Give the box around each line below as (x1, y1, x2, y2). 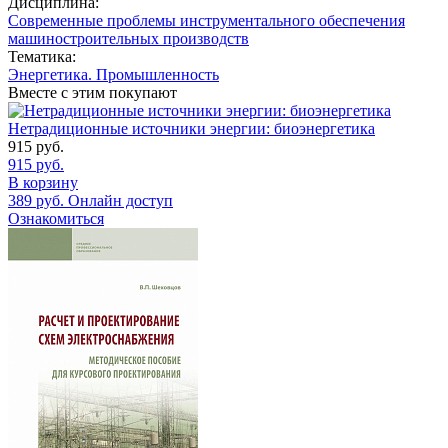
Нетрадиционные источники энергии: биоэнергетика (8, 119, 375, 137)
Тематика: (8, 47, 76, 65)
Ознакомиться (8, 209, 104, 227)
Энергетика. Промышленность (8, 65, 219, 83)
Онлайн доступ (68, 191, 173, 209)
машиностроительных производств (8, 29, 249, 47)
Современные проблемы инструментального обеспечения (8, 11, 405, 29)
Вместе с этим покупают (8, 83, 177, 101)
